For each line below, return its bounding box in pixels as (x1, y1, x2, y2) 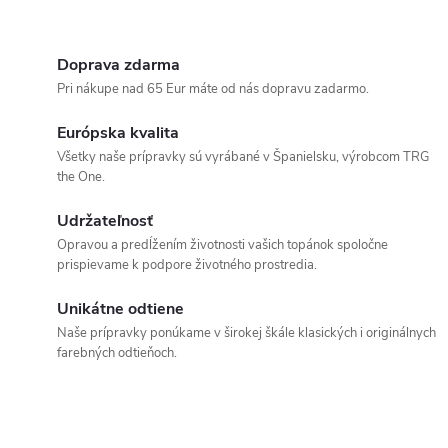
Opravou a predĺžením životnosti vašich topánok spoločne (57, 235, 388, 254)
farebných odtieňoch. (57, 343, 177, 362)
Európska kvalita (57, 121, 179, 144)
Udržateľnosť (57, 209, 153, 232)
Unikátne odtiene (57, 297, 184, 320)
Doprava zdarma (57, 53, 180, 76)
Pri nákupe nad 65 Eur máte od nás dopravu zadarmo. (57, 79, 369, 98)
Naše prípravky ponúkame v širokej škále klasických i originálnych (57, 323, 436, 342)
